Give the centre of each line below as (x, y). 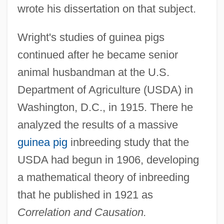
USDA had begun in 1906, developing (108, 159)
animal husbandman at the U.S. (93, 72)
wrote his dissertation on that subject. (106, 8)
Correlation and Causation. (82, 212)
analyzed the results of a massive (97, 124)
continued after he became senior (97, 54)
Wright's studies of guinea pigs (91, 37)
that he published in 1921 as (85, 194)
